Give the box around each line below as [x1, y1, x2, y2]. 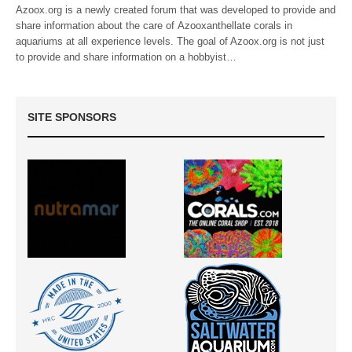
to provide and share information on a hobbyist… [16, 50, 237, 63]
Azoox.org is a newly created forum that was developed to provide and [16, 3, 336, 16]
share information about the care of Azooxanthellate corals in [16, 19, 293, 31]
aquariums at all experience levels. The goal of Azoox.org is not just [16, 35, 325, 47]
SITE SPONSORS [27, 110, 116, 123]
